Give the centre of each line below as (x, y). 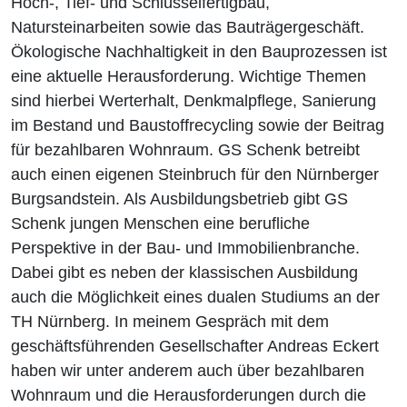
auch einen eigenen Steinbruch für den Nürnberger (195, 174)
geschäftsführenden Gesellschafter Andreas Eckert (195, 346)
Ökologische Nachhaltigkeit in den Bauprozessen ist (199, 52)
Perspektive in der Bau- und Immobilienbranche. (185, 248)
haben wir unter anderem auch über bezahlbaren (188, 371)
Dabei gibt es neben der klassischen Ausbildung (184, 273)
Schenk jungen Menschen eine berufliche (160, 223)
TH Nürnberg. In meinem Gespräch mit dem (170, 322)
